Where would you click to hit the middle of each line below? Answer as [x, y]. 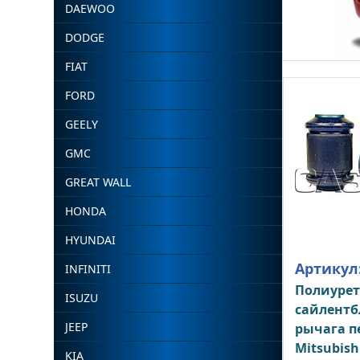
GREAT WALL [98, 182]
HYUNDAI [91, 240]
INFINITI [88, 269]
